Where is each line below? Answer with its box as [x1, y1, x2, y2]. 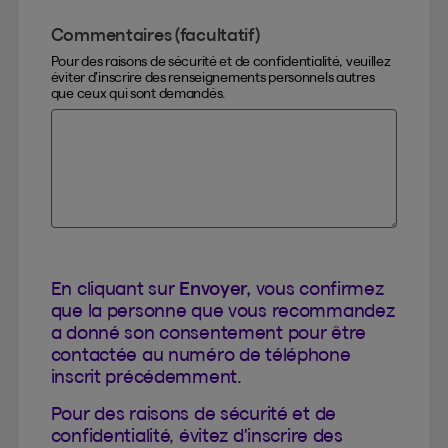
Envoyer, [179, 277, 251, 299]
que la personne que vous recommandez [50, 299, 395, 321]
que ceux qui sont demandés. [50, 84, 226, 101]
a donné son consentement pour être [50, 321, 366, 343]
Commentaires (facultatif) [50, 24, 260, 44]
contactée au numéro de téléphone [50, 343, 351, 365]
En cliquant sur [50, 277, 180, 299]
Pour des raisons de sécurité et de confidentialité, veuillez [50, 52, 391, 69]
